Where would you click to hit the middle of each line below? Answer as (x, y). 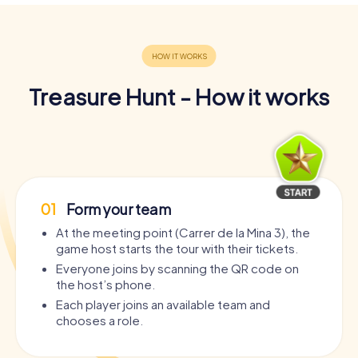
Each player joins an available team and (163, 304)
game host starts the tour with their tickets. (177, 248)
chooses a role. (99, 320)
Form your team (117, 209)
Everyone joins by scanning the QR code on (177, 268)
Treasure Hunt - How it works (179, 96)
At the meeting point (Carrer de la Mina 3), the (183, 232)
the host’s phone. (105, 284)
